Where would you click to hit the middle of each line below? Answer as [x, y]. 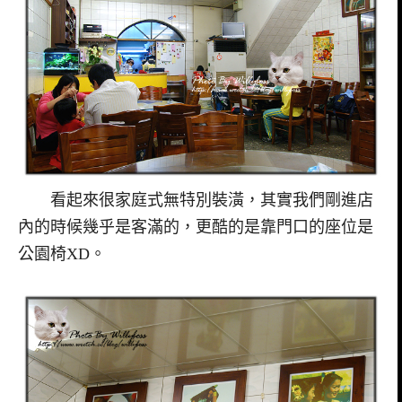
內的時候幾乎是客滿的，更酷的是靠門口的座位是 [196, 227]
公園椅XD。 [62, 254]
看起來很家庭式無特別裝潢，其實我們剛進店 [196, 201]
